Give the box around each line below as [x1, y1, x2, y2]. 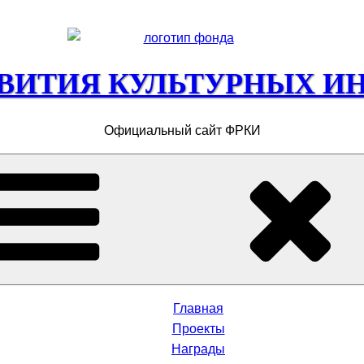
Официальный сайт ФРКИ [103, 123, 261, 138]
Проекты [171, 322, 225, 336]
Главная [173, 301, 223, 316]
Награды [171, 342, 225, 357]
